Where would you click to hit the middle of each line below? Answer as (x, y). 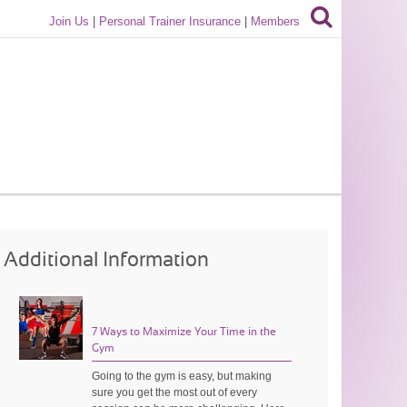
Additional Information (107, 260)
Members (276, 21)
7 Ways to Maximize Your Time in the (184, 331)
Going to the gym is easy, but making (182, 376)
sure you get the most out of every (175, 392)
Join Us (69, 21)
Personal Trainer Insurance (170, 21)
